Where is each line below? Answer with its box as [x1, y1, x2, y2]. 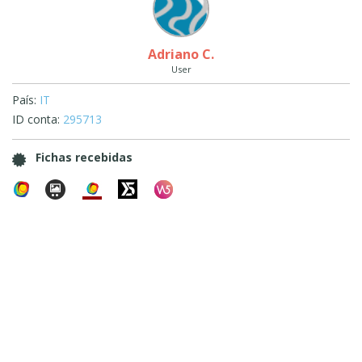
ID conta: [12, 112, 60, 127]
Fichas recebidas [36, 149, 133, 165]
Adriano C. [148, 45, 214, 63]
